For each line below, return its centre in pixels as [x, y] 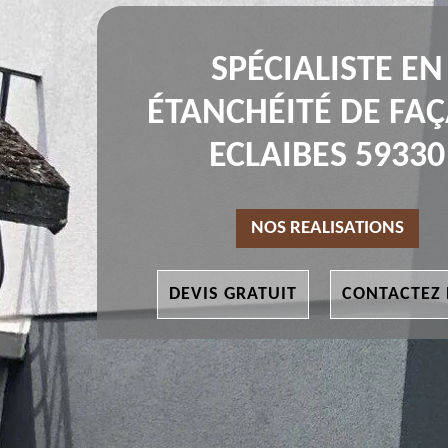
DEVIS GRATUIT [232, 295]
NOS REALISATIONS [327, 229]
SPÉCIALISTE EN [327, 71]
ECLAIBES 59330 [327, 157]
